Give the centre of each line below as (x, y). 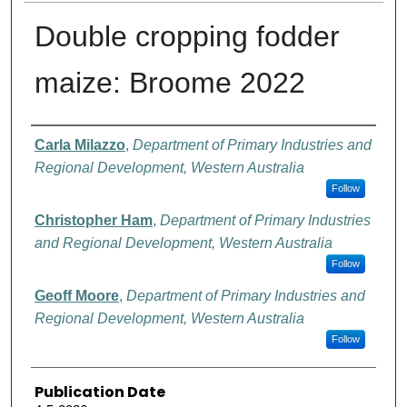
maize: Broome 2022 (169, 82)
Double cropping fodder (187, 36)
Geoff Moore (76, 295)
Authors (62, 139)
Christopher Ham (93, 220)
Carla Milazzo (79, 144)
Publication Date (99, 392)
